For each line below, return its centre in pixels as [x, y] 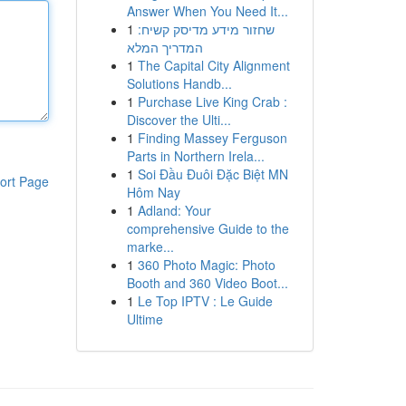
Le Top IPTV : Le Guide [205, 301]
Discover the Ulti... [179, 120]
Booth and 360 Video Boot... [207, 283]
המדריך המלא [164, 47]
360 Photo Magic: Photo [206, 265]
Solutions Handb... [179, 83]
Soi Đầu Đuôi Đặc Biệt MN [213, 174]
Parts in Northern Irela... [195, 156]
